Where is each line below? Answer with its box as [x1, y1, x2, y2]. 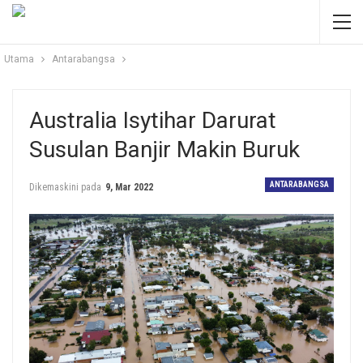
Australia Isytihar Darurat [29, 107, 276, 134]
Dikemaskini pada [29, 181, 104, 193]
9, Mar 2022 [105, 181, 153, 193]
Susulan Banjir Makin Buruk [29, 136, 300, 163]
